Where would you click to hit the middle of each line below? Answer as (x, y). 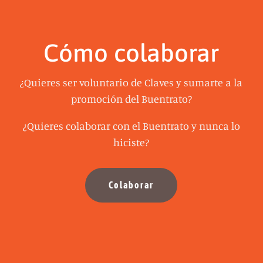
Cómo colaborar (131, 53)
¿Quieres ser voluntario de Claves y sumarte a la (131, 82)
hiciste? (131, 142)
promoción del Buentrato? (131, 98)
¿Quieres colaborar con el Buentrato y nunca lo (131, 125)
